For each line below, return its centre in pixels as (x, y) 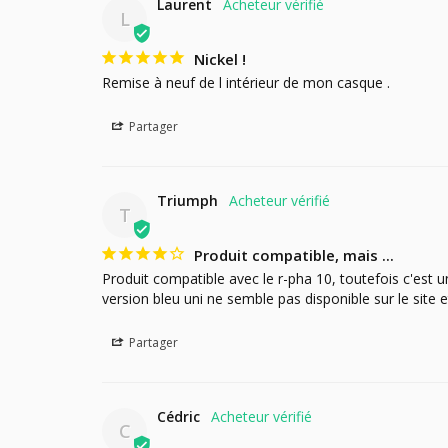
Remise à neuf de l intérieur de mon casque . (246, 82)
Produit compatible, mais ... (294, 254)
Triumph (187, 200)
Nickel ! (220, 58)
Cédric (178, 416)
